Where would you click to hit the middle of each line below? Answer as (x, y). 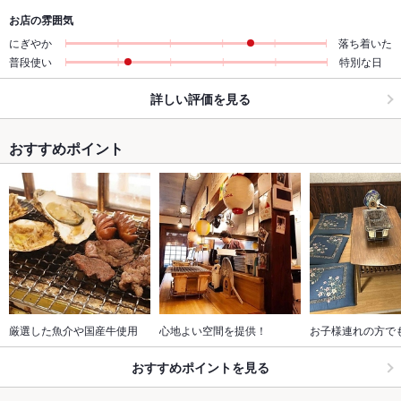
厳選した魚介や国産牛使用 (73, 330)
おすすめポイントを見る (200, 367)
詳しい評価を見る (200, 98)
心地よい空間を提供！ (213, 330)
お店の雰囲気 (41, 20)
